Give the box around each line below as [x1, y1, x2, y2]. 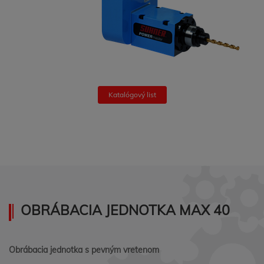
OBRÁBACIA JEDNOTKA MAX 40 [21, 202, 230, 219]
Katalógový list [108, 90, 156, 99]
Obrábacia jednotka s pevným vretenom [9, 245, 159, 255]
